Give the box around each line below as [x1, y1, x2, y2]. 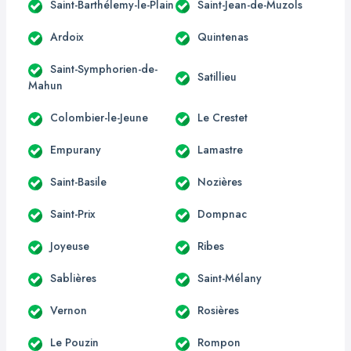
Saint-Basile [50, 173, 107, 190]
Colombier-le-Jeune [50, 109, 148, 125]
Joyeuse [50, 237, 89, 254]
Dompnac [197, 205, 247, 222]
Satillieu [197, 69, 237, 85]
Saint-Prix [50, 205, 96, 222]
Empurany [50, 141, 101, 157]
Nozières [197, 173, 242, 190]
